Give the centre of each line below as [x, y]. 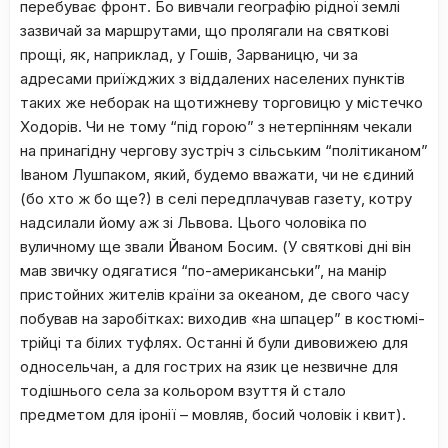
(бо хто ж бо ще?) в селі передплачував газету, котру [216, 198]
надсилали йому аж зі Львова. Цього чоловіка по [193, 222]
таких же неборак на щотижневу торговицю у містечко [221, 102]
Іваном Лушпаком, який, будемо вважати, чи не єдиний [217, 174]
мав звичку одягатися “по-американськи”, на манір [203, 270]
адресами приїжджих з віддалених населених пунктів [212, 78]
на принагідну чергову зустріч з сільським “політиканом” [224, 150]
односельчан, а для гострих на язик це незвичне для [209, 366]
